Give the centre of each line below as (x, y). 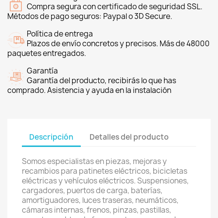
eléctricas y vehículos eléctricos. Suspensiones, (105, 181)
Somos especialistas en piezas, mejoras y (94, 161)
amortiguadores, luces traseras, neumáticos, (100, 200)
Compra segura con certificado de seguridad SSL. (115, 7)
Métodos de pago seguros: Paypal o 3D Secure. (90, 16)
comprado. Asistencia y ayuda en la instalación (89, 90)
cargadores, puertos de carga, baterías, (92, 191)
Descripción (51, 137)
